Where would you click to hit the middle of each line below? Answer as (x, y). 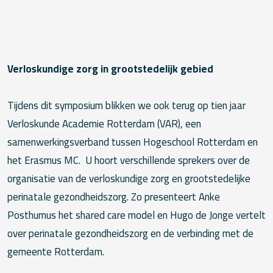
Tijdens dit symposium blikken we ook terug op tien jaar (126, 106)
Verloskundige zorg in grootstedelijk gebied (110, 69)
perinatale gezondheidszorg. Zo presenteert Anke (114, 197)
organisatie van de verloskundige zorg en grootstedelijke (129, 179)
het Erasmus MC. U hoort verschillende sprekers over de (129, 161)
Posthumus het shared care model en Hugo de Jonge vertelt (136, 215)
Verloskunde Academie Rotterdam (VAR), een (104, 124)
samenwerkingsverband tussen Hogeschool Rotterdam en (133, 142)
